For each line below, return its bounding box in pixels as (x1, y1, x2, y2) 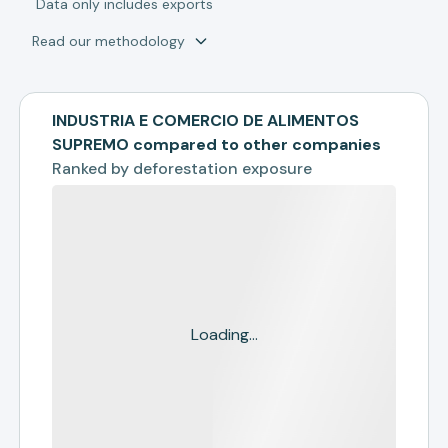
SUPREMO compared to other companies (52, 134, 382, 155)
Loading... (190, 324, 258, 345)
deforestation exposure (133, 158, 313, 179)
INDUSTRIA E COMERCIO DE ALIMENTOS (52, 110, 360, 131)
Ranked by (52, 158, 134, 179)
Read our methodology (32, 32, 186, 50)
